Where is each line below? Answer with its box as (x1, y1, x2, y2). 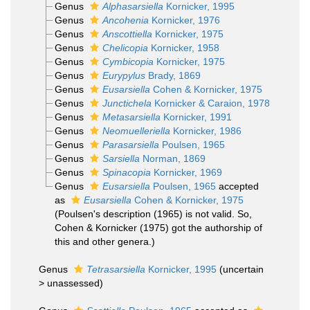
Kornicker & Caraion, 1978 (151, 98, 270, 109)
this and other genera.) (54, 236, 155, 247)
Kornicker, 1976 (148, 15, 220, 26)
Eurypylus (102, 70, 145, 81)
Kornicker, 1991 (160, 111, 232, 122)
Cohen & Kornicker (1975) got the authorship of (54, 222, 262, 233)
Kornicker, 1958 (147, 42, 219, 53)
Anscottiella (102, 28, 152, 39)
